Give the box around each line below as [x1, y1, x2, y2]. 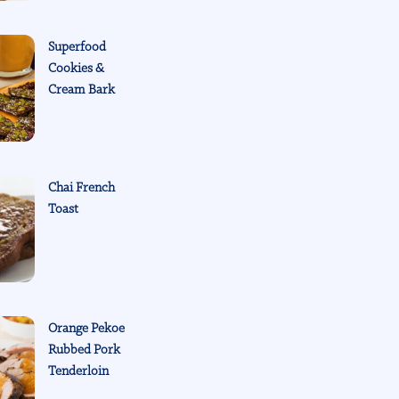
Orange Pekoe [48, 320, 126, 337]
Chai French [48, 179, 116, 196]
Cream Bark [48, 81, 116, 98]
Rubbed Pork [48, 341, 121, 358]
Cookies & [48, 60, 105, 77]
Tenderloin [48, 362, 110, 379]
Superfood [48, 38, 107, 55]
